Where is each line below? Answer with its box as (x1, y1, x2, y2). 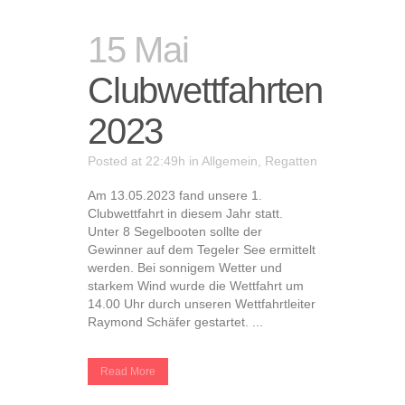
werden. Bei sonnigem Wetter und (88, 260, 282, 275)
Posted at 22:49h (88, 154, 185, 168)
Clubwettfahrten (88, 71, 324, 110)
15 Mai (88, 30, 189, 70)
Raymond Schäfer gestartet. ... (88, 315, 263, 329)
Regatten (265, 154, 317, 168)
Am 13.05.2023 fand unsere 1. (88, 188, 262, 202)
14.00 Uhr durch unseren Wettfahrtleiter (88, 297, 316, 311)
